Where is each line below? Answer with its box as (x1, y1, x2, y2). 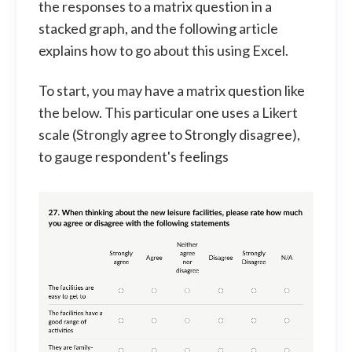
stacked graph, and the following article (38, 20, 278, 37)
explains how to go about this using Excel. (38, 42, 288, 59)
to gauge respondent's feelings (38, 148, 231, 165)
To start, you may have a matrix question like (38, 82, 305, 99)
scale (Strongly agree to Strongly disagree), (38, 126, 300, 143)
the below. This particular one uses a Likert (38, 104, 298, 121)
